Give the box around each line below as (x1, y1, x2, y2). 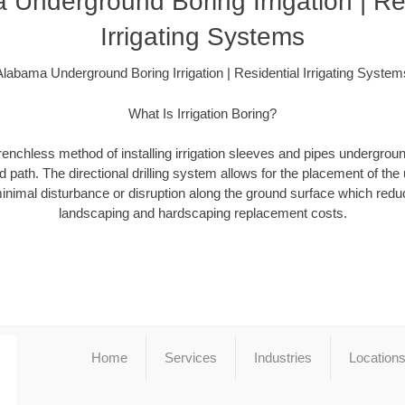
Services (164, 349, 217, 365)
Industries (253, 349, 312, 365)
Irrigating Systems (100, 23, 305, 52)
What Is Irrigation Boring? (128, 105, 277, 121)
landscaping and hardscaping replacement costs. (58, 205, 347, 221)
